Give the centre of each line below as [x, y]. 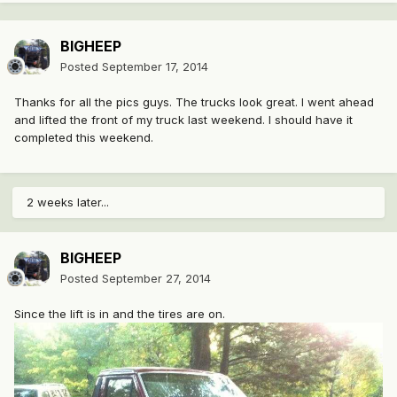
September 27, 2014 [156, 279]
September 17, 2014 [155, 67]
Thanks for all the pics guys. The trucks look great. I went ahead [194, 102]
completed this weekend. [84, 138]
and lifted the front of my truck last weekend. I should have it [183, 120]
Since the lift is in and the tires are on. [120, 314]
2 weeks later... [68, 202]
